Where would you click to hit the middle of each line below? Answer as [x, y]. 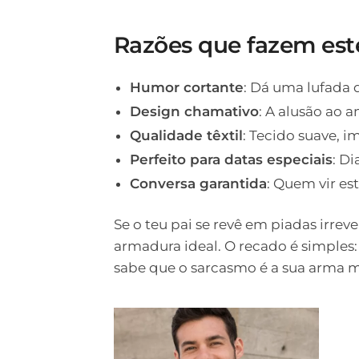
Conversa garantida [198, 183]
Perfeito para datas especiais [231, 159]
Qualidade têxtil [186, 135]
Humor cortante [186, 87]
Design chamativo [194, 111]
